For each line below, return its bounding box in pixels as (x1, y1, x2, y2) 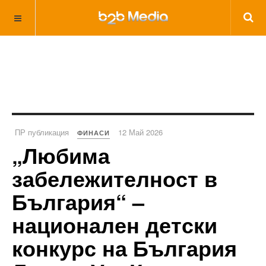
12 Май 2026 (118, 126, 163, 138)
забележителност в (12, 163, 217, 194)
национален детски (12, 209, 217, 240)
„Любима (12, 140, 110, 170)
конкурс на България (12, 232, 237, 263)
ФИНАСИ (77, 128, 110, 137)
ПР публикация (15, 126, 69, 138)
